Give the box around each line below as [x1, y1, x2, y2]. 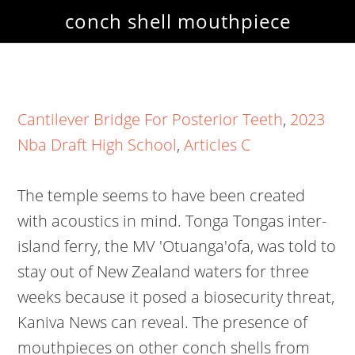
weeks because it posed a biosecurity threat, [17, 286, 335, 307]
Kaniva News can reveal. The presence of [17, 311, 308, 333]
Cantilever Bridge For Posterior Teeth [17, 109, 284, 130]
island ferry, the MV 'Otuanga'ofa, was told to [17, 235, 337, 257]
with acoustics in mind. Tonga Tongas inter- [17, 210, 327, 231]
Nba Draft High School [17, 134, 177, 155]
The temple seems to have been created [17, 185, 306, 206]
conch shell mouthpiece [64, 8, 291, 34]
